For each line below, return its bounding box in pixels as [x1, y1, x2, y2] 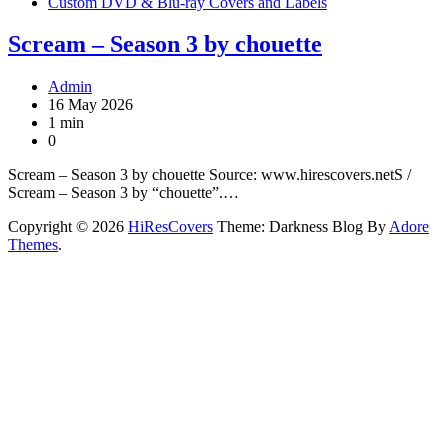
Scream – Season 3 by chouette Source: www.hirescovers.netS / [8, 166, 411, 184]
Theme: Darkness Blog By [213, 218, 389, 236]
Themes [8, 236, 58, 254]
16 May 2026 [48, 96, 133, 114]
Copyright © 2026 [8, 218, 128, 236]
